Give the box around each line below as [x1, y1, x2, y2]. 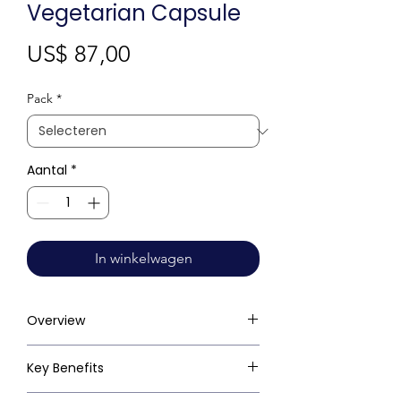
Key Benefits [27, 359, 104, 378]
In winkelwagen [94, 250, 192, 268]
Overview [27, 311, 85, 330]
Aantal [27, 161, 67, 180]
